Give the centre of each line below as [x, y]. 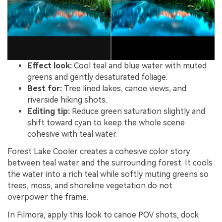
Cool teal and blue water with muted [139, 65]
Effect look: [50, 65]
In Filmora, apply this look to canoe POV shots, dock [103, 215]
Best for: [45, 88]
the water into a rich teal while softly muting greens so [108, 174]
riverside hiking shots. [67, 100]
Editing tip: [49, 111]
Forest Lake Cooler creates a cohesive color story [99, 152]
